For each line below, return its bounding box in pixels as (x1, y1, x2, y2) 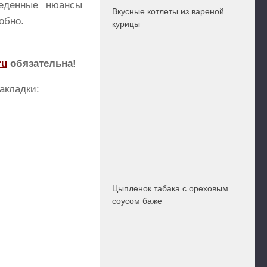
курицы (112, 19, 140, 29)
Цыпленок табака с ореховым (112, 184, 228, 194)
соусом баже (112, 196, 162, 206)
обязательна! (7, 57, 76, 69)
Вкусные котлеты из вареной (112, 7, 224, 17)
